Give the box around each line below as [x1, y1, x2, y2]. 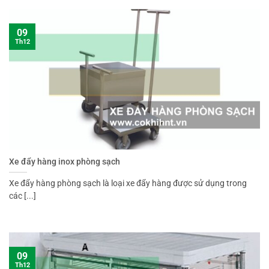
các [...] [9, 191, 36, 201]
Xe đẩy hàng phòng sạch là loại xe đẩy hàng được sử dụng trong [9, 178, 247, 189]
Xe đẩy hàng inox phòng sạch [9, 157, 120, 167]
